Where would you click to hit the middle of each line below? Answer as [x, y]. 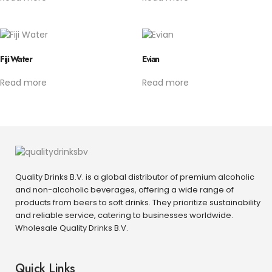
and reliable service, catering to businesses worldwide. [124, 215]
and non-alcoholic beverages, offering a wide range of [124, 189]
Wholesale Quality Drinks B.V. [72, 228]
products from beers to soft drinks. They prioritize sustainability [138, 202]
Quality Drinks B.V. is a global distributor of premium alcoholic [135, 177]
